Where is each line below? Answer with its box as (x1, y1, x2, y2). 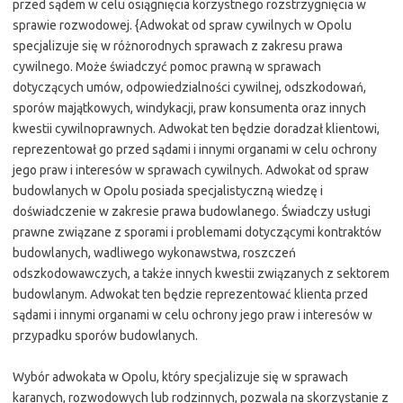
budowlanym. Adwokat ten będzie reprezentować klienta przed (13, 286, 368, 301)
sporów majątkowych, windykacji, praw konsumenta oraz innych (13, 100, 366, 115)
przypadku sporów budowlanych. (13, 327, 198, 343)
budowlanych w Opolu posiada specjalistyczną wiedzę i (13, 183, 323, 198)
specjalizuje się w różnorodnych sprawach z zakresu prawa (13, 38, 343, 53)
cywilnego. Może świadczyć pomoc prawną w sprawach (13, 58, 321, 74)
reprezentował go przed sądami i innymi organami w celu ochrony (13, 141, 377, 157)
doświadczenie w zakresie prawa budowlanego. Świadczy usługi (13, 203, 371, 219)
